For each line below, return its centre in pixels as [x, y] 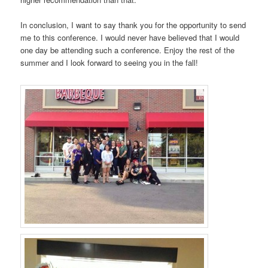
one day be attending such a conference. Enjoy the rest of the [128, 50]
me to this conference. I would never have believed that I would [130, 38]
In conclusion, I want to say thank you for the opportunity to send [133, 25]
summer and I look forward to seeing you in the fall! [109, 63]
